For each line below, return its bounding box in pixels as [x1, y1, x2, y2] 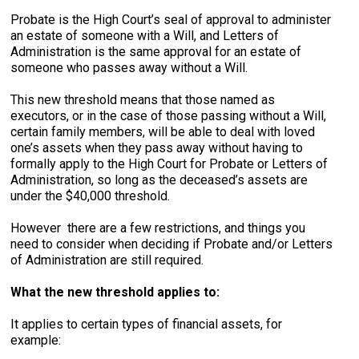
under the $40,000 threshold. [10, 188, 171, 204]
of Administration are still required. [10, 252, 204, 268]
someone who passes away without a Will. [10, 60, 248, 75]
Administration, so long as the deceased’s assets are [10, 172, 309, 188]
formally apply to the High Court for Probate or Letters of [10, 156, 329, 171]
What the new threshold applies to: [10, 284, 220, 300]
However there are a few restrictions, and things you [10, 220, 306, 236]
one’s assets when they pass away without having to [10, 140, 304, 155]
